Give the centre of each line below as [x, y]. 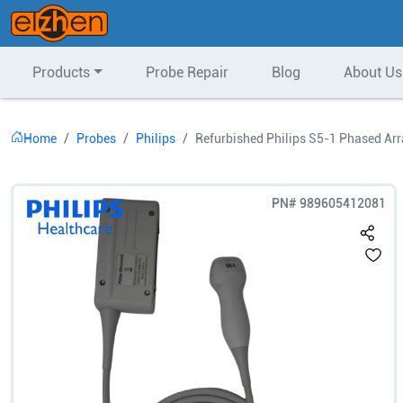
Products [61, 72]
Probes [96, 139]
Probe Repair [187, 72]
